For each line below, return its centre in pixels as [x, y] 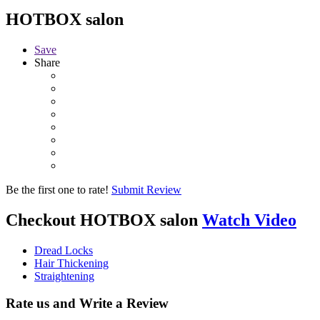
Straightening [64, 276]
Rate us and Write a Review [87, 304]
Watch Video [249, 220]
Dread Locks [64, 250]
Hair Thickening [71, 263]
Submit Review [146, 189]
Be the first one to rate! [57, 189]
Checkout [41, 220]
